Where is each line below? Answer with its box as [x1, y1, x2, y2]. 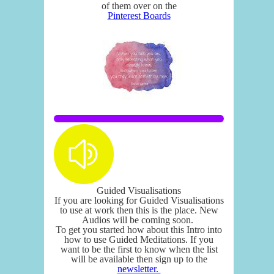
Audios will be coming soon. [82, 214, 196, 225]
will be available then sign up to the [70, 253, 207, 264]
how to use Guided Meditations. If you [64, 234, 213, 245]
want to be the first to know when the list [60, 243, 218, 254]
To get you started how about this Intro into [56, 224, 222, 235]
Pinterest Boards [107, 10, 171, 21]
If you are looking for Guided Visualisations [54, 194, 224, 206]
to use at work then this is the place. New [59, 204, 218, 215]
